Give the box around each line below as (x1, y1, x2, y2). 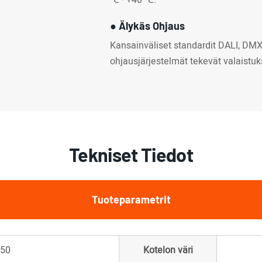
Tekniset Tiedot (68, 143, 194, 166)
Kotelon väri (143, 243, 193, 258)
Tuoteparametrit (91, 193, 171, 206)
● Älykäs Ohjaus (110, 19, 185, 33)
